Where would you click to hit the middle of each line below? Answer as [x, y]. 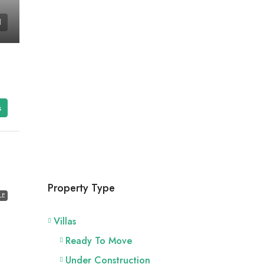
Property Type [81, 188]
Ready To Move [98, 240]
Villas [65, 221]
